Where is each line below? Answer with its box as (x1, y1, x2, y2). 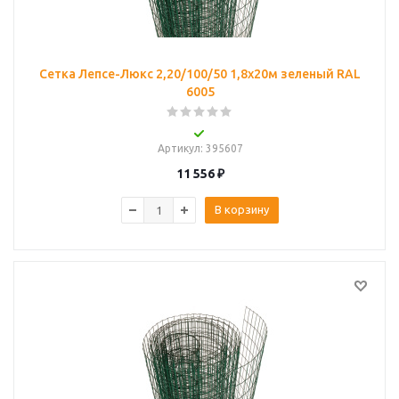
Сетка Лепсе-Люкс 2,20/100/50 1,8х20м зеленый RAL (39, 67, 361, 81)
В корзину (215, 203, 269, 216)
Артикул (157, 142, 200, 154)
